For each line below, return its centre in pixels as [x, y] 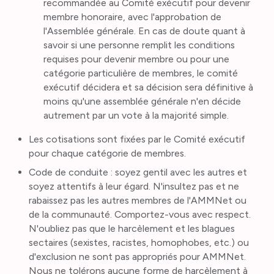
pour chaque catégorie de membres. [108, 153]
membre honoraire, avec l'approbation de [132, 17]
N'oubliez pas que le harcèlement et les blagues [132, 228]
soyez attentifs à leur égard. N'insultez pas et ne [134, 186]
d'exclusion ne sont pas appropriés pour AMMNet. [138, 256]
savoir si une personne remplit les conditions [139, 45]
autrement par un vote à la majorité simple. [136, 116]
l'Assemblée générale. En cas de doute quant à [144, 31]
